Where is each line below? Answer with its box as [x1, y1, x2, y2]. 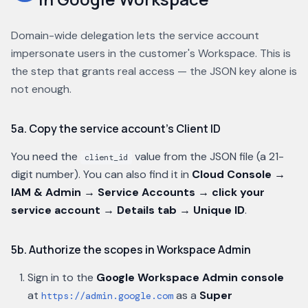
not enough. [11, 82, 71, 96]
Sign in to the [27, 270, 93, 285]
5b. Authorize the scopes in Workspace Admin [11, 242, 251, 257]
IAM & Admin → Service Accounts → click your [11, 185, 265, 199]
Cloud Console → [192, 167, 285, 181]
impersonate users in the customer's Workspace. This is [11, 46, 291, 60]
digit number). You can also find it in [11, 167, 192, 181]
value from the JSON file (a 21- [135, 149, 284, 164]
